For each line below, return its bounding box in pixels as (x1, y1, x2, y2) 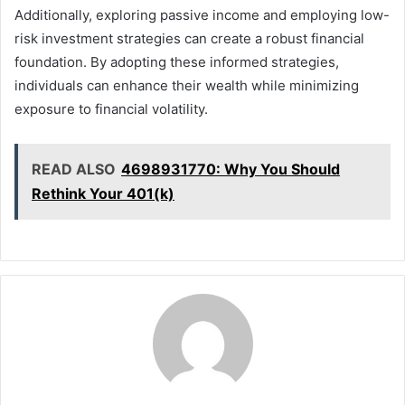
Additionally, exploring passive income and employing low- (14, 6, 390, 24)
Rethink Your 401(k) (32, 184, 174, 203)
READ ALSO (32, 160, 116, 179)
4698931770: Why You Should (121, 160, 340, 179)
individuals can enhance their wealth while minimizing (14, 77, 359, 95)
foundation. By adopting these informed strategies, (14, 53, 339, 71)
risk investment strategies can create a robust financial (14, 30, 364, 48)
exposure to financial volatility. (14, 100, 208, 118)
